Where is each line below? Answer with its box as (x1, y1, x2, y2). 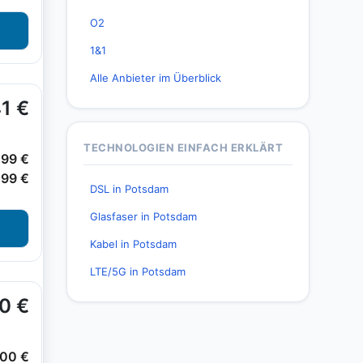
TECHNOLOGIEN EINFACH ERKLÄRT (83, 141, 283, 154)
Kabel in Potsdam (90, 237, 177, 250)
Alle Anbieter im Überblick (90, 71, 221, 84)
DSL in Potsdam (90, 182, 169, 195)
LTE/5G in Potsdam (90, 265, 186, 278)
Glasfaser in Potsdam (90, 210, 197, 223)
